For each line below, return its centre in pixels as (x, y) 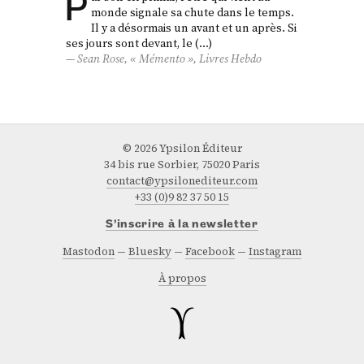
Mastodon (89, 252)
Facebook (210, 252)
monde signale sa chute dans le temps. (192, 13)
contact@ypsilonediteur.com (182, 181)
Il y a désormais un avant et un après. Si (193, 28)
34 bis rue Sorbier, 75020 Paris (182, 165)
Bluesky (150, 252)
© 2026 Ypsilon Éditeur (182, 149)
